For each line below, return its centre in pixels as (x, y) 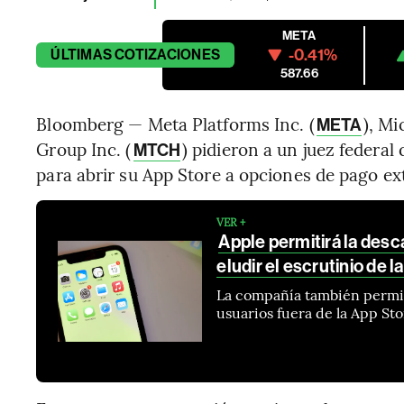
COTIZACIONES (168, 55)
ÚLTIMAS (81, 55)
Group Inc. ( (84, 149)
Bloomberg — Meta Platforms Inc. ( (175, 124)
